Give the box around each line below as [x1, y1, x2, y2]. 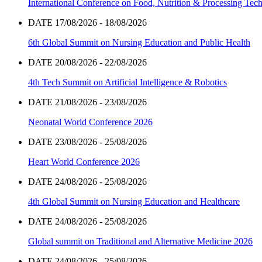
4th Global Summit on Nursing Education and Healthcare [28, 196, 240, 207]
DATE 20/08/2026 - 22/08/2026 [28, 57, 147, 68]
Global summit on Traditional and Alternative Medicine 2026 [28, 236, 253, 247]
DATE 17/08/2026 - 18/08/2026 [28, 18, 147, 28]
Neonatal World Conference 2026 [28, 117, 153, 127]
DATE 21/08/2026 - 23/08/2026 [28, 97, 147, 108]
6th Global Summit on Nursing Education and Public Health [28, 37, 250, 48]
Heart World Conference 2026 [28, 157, 140, 167]
